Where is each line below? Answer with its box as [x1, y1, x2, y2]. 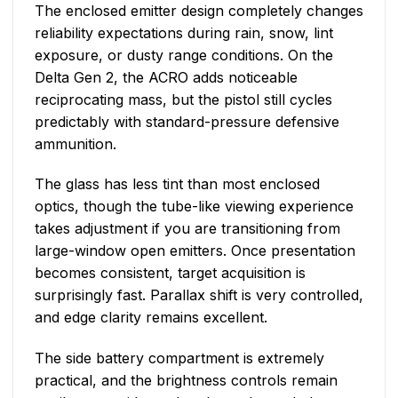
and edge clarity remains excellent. [35, 308, 267, 327]
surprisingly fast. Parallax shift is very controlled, [35, 286, 363, 305]
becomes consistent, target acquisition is [35, 264, 306, 283]
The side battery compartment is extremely [35, 349, 324, 368]
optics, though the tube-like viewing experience [35, 197, 354, 216]
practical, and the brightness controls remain [35, 371, 338, 390]
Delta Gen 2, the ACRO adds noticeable [35, 68, 298, 86]
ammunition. [35, 134, 116, 153]
